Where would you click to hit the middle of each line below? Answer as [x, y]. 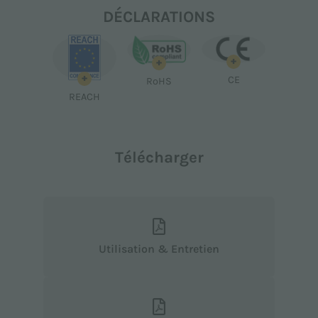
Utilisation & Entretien [163, 248]
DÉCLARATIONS [159, 16]
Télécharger [159, 157]
